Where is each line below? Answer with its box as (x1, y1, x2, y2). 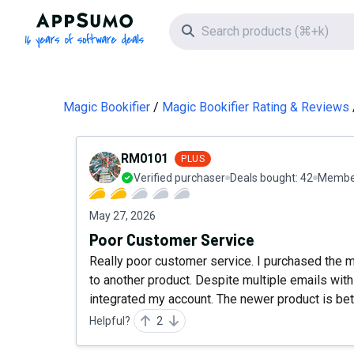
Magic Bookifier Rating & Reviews (162, 100, 349, 115)
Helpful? (89, 314, 130, 327)
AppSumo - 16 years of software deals (83, 13, 299, 28)
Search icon (193, 23, 258, 38)
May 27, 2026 (89, 209, 156, 222)
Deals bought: (230, 171, 300, 184)
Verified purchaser (134, 171, 225, 184)
